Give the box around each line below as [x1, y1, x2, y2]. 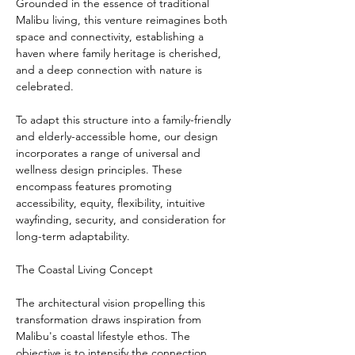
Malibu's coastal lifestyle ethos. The [16, 329, 193, 343]
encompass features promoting [16, 179, 175, 193]
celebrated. [16, 79, 74, 94]
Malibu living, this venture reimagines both [16, 13, 231, 27]
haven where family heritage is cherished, [16, 46, 224, 60]
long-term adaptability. [16, 229, 130, 243]
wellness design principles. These [16, 162, 185, 177]
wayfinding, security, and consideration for [16, 212, 229, 227]
